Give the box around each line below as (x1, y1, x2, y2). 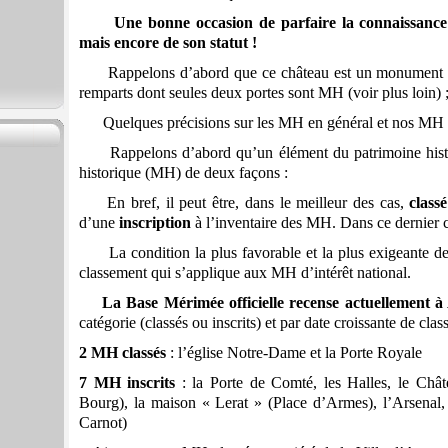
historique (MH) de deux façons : (79, 164, 288, 182)
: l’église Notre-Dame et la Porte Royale (166, 344, 422, 362)
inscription (119, 214, 195, 232)
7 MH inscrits (79, 374, 176, 392)
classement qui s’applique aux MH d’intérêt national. (79, 264, 411, 282)
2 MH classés (79, 344, 166, 362)
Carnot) (79, 414, 127, 432)
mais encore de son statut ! (79, 34, 257, 52)
